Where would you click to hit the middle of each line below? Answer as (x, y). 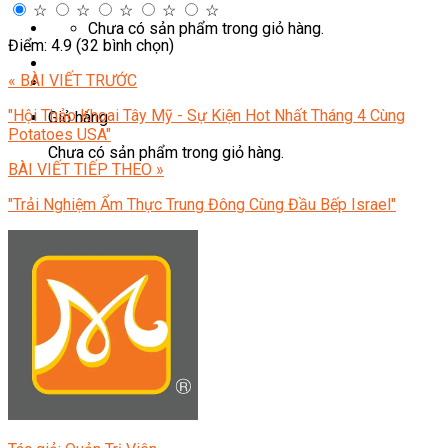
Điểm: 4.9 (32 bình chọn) (91, 46)
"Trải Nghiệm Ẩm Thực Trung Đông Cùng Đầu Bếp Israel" (202, 205)
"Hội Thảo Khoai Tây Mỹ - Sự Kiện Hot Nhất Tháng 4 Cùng (206, 116)
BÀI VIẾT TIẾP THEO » (86, 170)
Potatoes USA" (59, 135)
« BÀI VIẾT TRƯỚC (72, 81)
